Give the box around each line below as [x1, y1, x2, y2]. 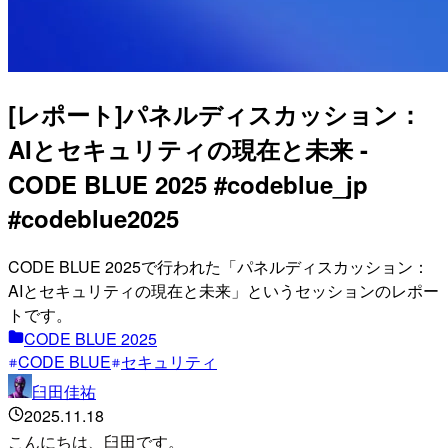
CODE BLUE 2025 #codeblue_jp [8, 166, 368, 201]
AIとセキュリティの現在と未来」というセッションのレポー [8, 278, 439, 302]
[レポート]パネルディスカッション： [8, 96, 422, 131]
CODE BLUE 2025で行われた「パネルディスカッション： [8, 254, 429, 278]
